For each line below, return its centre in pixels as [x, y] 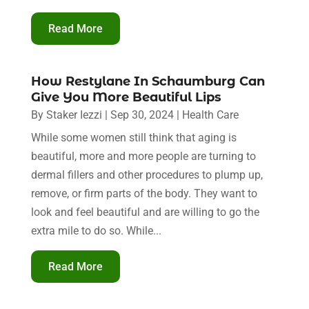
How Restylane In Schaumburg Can [148, 81]
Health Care [210, 114]
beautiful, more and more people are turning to [143, 156]
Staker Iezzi [74, 114]
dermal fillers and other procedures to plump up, [147, 175]
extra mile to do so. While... [96, 230]
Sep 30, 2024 [142, 114]
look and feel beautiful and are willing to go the [145, 212]
